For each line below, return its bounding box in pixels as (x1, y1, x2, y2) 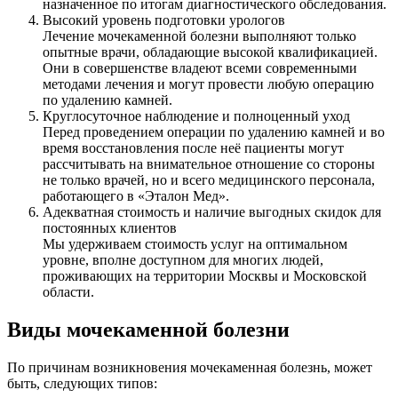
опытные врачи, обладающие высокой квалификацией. (43, 44, 378, 60)
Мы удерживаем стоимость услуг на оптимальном (43, 236, 347, 252)
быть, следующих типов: (7, 376, 157, 392)
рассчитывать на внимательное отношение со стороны (43, 156, 375, 172)
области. (43, 284, 94, 300)
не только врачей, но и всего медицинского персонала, (43, 172, 375, 188)
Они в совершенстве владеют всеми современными (43, 60, 357, 76)
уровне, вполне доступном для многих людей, (43, 252, 323, 268)
